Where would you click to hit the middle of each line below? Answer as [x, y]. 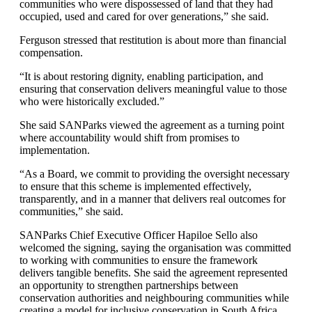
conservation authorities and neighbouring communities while [154, 298]
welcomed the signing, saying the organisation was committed [155, 248]
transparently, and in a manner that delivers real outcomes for [153, 199]
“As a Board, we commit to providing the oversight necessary [155, 174]
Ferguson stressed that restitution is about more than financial [153, 40]
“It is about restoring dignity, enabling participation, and [141, 76]
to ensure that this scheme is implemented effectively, [135, 186]
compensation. [51, 53]
